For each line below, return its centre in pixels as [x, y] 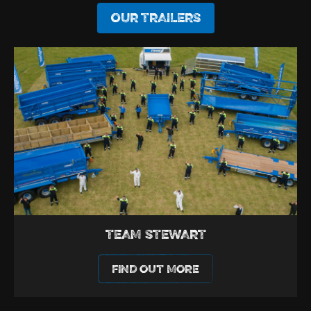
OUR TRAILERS [155, 19]
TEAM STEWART [155, 236]
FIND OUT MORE [155, 270]
